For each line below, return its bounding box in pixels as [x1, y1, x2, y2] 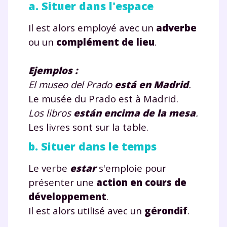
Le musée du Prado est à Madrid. [28, 92, 178, 105]
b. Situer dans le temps [28, 138, 157, 154]
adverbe [156, 21, 197, 34]
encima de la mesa [104, 106, 196, 119]
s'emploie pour [96, 161, 166, 174]
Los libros [28, 106, 73, 119]
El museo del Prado [28, 78, 115, 91]
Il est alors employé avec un [28, 21, 156, 34]
